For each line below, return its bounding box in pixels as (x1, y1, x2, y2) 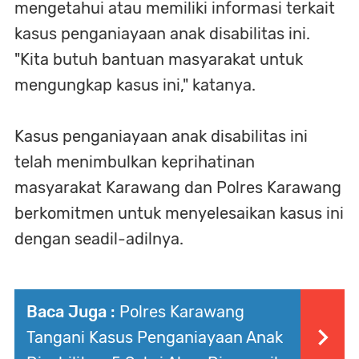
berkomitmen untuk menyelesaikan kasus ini (14, 204, 344, 223)
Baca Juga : (26, 302, 115, 321)
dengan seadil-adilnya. (14, 229, 184, 248)
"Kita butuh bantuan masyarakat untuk (14, 50, 303, 69)
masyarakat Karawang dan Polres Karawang (14, 178, 341, 197)
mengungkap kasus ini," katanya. (14, 75, 256, 95)
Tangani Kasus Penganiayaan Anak (26, 328, 283, 347)
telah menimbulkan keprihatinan (14, 152, 255, 171)
